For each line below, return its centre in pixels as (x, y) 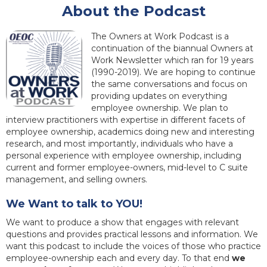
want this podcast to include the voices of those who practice (133, 246)
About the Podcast (133, 11)
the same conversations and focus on (169, 84)
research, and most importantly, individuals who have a (119, 144)
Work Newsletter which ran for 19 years (172, 60)
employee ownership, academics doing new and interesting (130, 132)
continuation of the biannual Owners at (172, 49)
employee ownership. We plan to (160, 108)
